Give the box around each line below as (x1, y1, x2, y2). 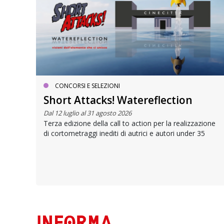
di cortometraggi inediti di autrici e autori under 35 (43, 128, 205, 138)
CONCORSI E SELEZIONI (55, 81, 120, 90)
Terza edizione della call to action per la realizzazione (43, 118, 215, 128)
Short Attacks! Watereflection (43, 93, 192, 107)
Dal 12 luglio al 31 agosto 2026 (43, 108, 131, 118)
